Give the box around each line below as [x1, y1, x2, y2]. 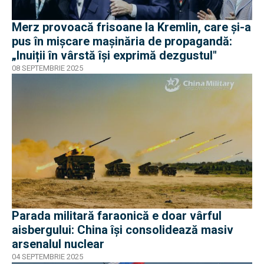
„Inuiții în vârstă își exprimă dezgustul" [12, 48, 217, 62]
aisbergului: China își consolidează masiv [12, 223, 233, 237]
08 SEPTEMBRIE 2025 [12, 63, 83, 72]
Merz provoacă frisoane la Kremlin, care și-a [12, 19, 251, 34]
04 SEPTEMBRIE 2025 [12, 252, 83, 262]
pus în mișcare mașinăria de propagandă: [12, 34, 232, 48]
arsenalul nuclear [12, 237, 104, 252]
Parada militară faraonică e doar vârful [12, 209, 222, 223]
